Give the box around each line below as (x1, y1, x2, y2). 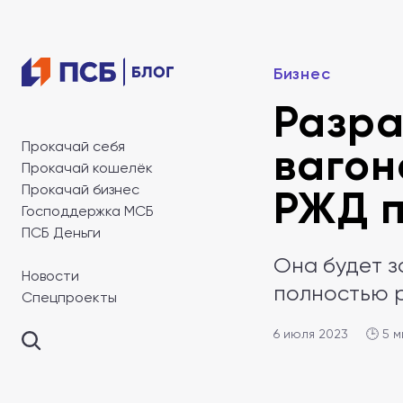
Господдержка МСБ (22, 202, 154, 219)
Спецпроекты (22, 289, 117, 306)
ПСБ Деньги (22, 224, 101, 241)
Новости (22, 267, 79, 284)
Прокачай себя (22, 138, 125, 155)
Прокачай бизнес (22, 181, 139, 198)
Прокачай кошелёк (22, 159, 153, 176)
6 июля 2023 (273, 327, 348, 341)
